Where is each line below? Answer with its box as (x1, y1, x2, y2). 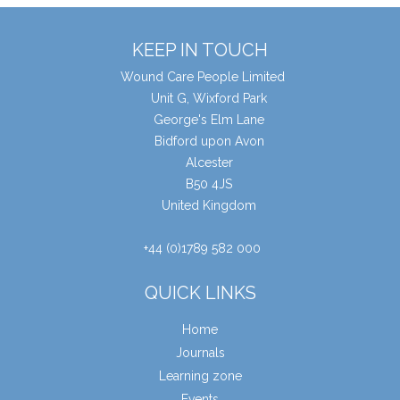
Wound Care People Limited (121, 70, 285, 85)
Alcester (185, 155, 233, 171)
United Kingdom (162, 198, 256, 213)
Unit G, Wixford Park (151, 91, 267, 106)
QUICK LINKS (144, 282, 256, 304)
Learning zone (158, 369, 242, 384)
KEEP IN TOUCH (132, 39, 268, 62)
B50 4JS (186, 177, 232, 192)
